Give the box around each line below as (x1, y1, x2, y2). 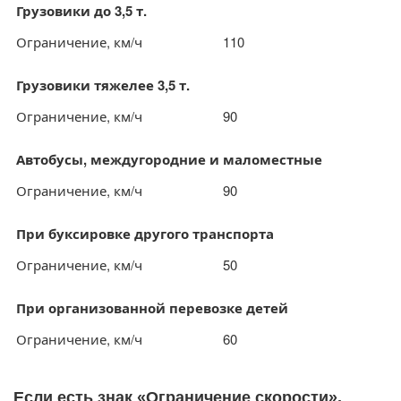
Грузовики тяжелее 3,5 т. (16, 75, 190, 95)
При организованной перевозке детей (16, 298, 288, 318)
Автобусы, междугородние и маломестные (16, 149, 322, 169)
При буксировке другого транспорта (16, 224, 274, 243)
